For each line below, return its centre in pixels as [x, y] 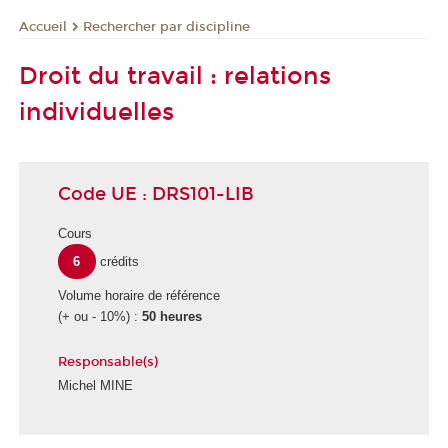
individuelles [96, 112]
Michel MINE [95, 385]
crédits [119, 261]
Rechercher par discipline [166, 26]
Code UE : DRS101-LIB [156, 194]
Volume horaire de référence [139, 296]
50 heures [172, 317]
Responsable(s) [108, 362]
